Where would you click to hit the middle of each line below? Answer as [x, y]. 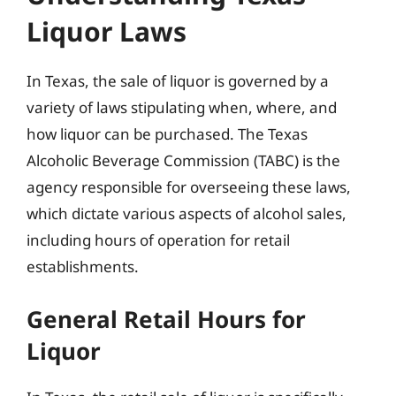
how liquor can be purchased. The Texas [167, 134]
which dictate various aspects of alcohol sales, [187, 213]
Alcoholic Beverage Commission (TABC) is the [183, 160]
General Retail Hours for [166, 319]
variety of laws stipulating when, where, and [182, 107]
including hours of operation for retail [158, 240]
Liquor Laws [107, 31]
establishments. [83, 267]
